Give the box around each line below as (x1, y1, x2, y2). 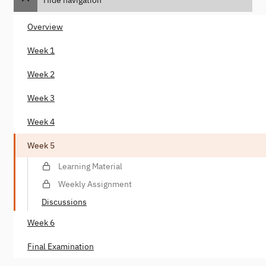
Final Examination (27, 240, 94, 252)
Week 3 (27, 92, 55, 103)
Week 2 (27, 68, 55, 80)
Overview (27, 21, 63, 32)
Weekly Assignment (58, 178, 132, 189)
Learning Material (58, 160, 122, 172)
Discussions (42, 196, 87, 207)
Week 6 (27, 217, 55, 228)
